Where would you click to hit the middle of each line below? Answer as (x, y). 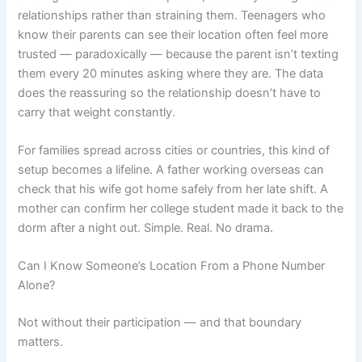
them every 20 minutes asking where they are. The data (171, 73)
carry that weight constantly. (97, 112)
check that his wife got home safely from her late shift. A (173, 189)
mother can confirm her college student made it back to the (181, 208)
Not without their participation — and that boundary (160, 323)
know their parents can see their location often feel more (173, 34)
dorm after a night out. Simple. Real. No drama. (146, 227)
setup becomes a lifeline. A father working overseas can (171, 169)
